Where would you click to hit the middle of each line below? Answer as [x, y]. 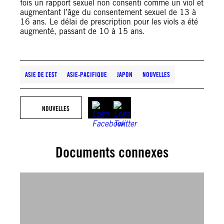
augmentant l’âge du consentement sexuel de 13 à [108, 12]
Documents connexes [112, 152]
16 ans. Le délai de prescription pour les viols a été [109, 22]
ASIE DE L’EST [41, 74]
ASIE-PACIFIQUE [87, 74]
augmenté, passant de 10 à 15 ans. [82, 31]
